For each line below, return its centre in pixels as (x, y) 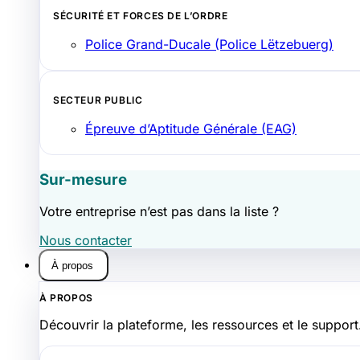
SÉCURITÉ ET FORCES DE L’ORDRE (141, 15)
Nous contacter (86, 241)
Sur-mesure (83, 179)
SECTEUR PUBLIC (98, 100)
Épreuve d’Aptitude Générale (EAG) (191, 128)
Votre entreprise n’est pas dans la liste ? (159, 212)
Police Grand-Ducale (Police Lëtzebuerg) (209, 44)
